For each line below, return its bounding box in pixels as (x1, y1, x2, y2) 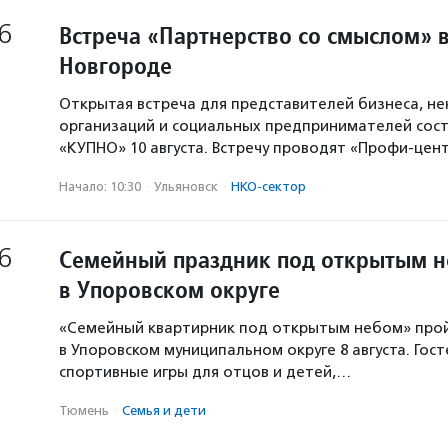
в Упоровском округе (59, 274, 280, 305)
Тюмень (59, 403, 109, 418)
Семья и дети (122, 403, 206, 418)
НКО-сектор (231, 179, 306, 194)
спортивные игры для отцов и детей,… (59, 363, 351, 381)
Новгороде (59, 50, 172, 81)
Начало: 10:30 (59, 179, 141, 194)
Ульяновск (154, 179, 218, 194)
